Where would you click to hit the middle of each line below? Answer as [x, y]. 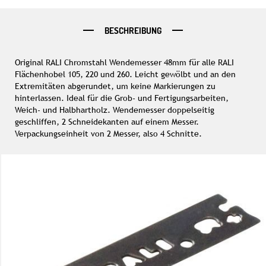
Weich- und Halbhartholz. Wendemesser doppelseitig [115, 110]
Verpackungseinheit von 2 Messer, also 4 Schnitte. [108, 134]
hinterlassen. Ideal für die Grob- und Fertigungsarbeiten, [122, 98]
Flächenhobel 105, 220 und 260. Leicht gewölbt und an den [125, 74]
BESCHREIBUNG [133, 31]
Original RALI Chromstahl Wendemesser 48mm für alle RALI [124, 62]
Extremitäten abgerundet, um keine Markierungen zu [115, 86]
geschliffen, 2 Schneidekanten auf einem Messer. [107, 122]
